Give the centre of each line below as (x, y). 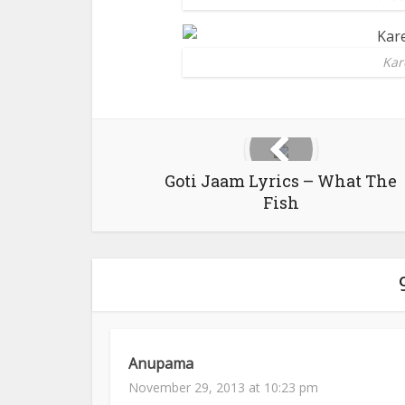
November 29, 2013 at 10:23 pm (223, 387)
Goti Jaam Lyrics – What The (281, 181)
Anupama (161, 363)
